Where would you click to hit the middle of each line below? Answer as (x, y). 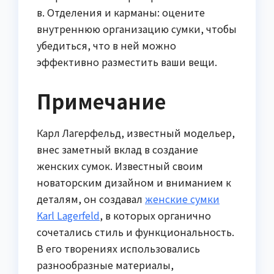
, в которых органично (155, 215)
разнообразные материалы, (105, 265)
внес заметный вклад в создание (117, 149)
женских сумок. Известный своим (120, 165)
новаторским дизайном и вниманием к (134, 182)
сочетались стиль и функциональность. (135, 231)
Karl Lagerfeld (68, 215)
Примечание (101, 101)
